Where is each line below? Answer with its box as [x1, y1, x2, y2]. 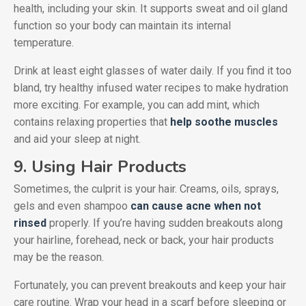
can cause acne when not [130, 199, 261, 213]
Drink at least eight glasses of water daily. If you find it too [14, 64, 292, 78]
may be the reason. [14, 251, 104, 264]
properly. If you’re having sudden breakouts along [46, 217, 283, 230]
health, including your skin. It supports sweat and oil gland [14, 2, 288, 16]
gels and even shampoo [14, 199, 130, 213]
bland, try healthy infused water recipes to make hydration [14, 81, 288, 95]
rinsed [14, 217, 46, 230]
